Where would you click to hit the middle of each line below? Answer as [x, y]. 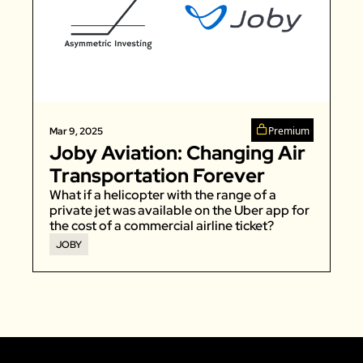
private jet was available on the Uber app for [179, 210]
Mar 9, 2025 [76, 131]
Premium [289, 130]
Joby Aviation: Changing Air [177, 152]
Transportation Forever [157, 175]
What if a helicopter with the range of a [163, 194]
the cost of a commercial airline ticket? [162, 225]
